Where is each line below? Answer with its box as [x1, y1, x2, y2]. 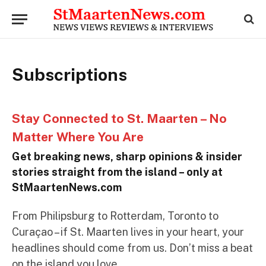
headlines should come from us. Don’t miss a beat [12, 242, 253, 254]
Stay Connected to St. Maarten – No [12, 111, 227, 126]
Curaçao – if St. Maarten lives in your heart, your [12, 226, 244, 238]
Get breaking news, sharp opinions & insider [12, 150, 242, 163]
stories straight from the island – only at [12, 166, 223, 178]
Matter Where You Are [12, 129, 144, 144]
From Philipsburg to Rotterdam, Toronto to [12, 210, 218, 222]
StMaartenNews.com [12, 181, 122, 194]
